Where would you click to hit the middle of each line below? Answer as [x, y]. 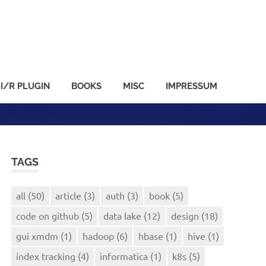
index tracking [46, 256]
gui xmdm [37, 235]
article [69, 195]
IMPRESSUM [191, 86]
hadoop [99, 235]
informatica [124, 256]
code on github [48, 215]
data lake [123, 215]
